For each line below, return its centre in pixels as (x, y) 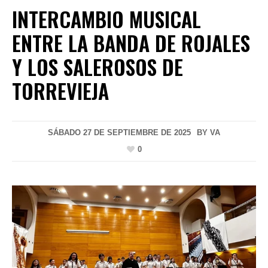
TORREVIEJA (60, 90)
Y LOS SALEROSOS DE (98, 66)
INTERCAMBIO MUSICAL (106, 19)
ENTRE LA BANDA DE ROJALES (131, 42)
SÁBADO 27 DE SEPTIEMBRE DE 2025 (119, 132)
